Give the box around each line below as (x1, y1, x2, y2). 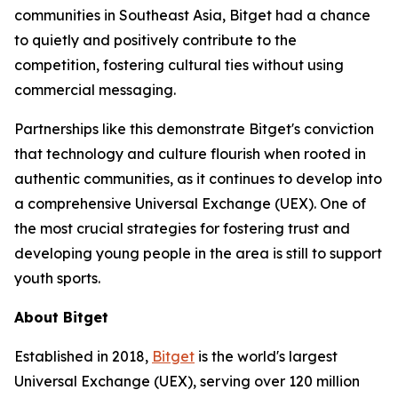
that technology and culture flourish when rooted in (14, 145, 366, 163)
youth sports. (14, 269, 100, 287)
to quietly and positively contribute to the (14, 31, 297, 49)
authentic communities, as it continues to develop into (14, 170, 382, 187)
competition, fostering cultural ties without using (14, 56, 344, 74)
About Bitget (14, 308, 108, 326)
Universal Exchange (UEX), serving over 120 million (14, 372, 360, 390)
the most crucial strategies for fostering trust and (14, 219, 350, 237)
